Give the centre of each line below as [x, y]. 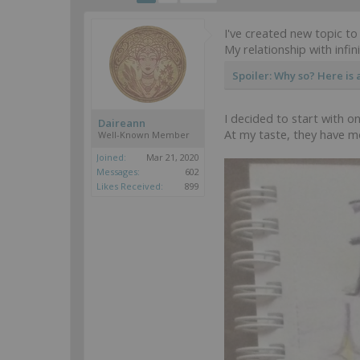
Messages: [118, 172]
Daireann [122, 123]
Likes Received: [130, 186]
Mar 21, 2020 [173, 157]
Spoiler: [253, 76]
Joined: [111, 157]
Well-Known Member [144, 135]
